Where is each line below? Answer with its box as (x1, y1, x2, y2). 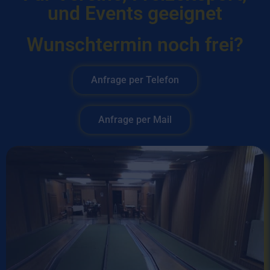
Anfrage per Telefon (91, 74, 179, 86)
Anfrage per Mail (98, 113, 172, 125)
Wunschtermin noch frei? (27, 33, 243, 56)
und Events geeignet (48, 1, 222, 25)
